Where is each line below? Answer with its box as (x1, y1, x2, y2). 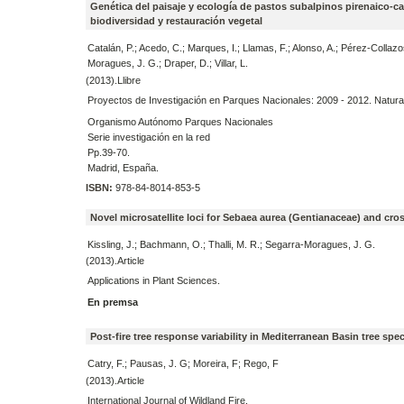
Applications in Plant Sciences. (87, 275, 220, 287)
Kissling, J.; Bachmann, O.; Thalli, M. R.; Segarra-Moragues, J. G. (87, 238, 375, 250)
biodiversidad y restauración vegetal (90, 15, 263, 27)
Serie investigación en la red (87, 131, 210, 142)
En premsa (87, 297, 138, 308)
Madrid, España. (87, 161, 159, 173)
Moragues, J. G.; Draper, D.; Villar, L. (87, 58, 248, 69)
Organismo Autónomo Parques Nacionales (87, 115, 273, 127)
